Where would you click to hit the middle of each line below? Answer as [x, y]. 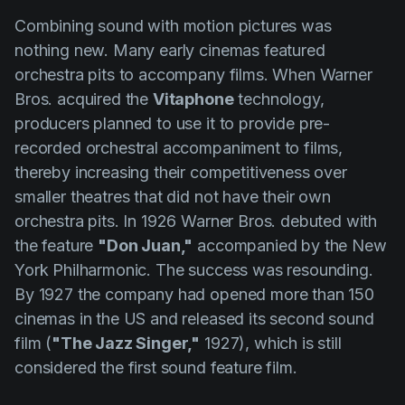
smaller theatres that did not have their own [173, 197]
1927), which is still [271, 344]
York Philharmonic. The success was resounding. [194, 270]
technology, [279, 99]
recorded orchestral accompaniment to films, [179, 148]
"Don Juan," [146, 246]
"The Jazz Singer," [126, 344]
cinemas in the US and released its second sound [194, 319]
